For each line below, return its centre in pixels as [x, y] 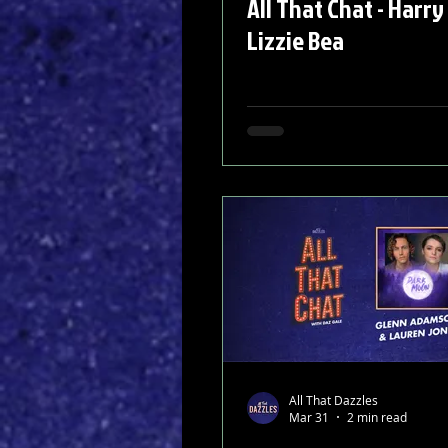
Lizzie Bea [295, 40]
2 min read [377, 417]
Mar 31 [309, 417]
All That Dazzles [333, 399]
